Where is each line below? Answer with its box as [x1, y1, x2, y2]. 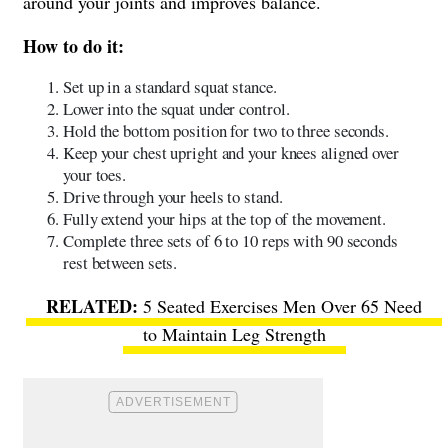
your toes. [63, 163, 127, 187]
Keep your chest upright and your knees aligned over [63, 141, 399, 165]
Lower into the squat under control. [63, 97, 290, 121]
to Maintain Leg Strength [142, 322, 326, 347]
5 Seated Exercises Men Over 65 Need [143, 294, 422, 319]
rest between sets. [63, 251, 178, 275]
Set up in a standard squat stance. [63, 75, 277, 99]
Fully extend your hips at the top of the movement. [63, 207, 386, 231]
